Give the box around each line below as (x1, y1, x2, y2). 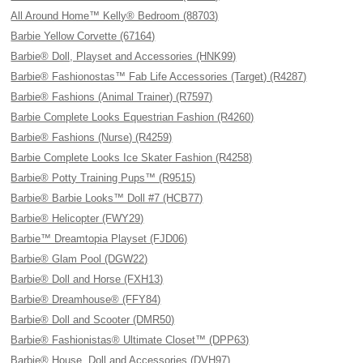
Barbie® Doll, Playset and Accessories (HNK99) (11, 50, 237, 62)
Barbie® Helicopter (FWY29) (11, 212, 144, 224)
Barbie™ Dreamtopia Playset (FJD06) (11, 233, 188, 245)
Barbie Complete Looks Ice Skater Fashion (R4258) (11, 152, 253, 164)
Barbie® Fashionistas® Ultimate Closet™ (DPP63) (11, 334, 250, 346)
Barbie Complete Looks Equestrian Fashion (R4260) (11, 111, 254, 123)
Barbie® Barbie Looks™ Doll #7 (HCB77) (11, 192, 203, 204)
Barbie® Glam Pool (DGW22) (11, 253, 148, 265)
